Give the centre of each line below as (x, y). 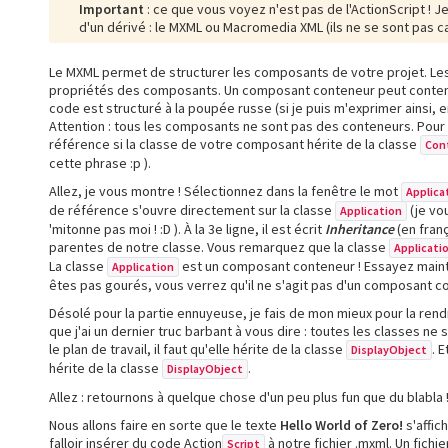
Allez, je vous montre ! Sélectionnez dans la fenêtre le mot (225, 190)
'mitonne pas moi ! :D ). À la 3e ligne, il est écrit (187, 228)
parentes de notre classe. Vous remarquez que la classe (219, 246)
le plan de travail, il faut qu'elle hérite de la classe (197, 348)
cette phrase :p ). (100, 162)
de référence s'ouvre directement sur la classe (192, 209)
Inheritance (359, 228)
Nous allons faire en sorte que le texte (164, 424)
